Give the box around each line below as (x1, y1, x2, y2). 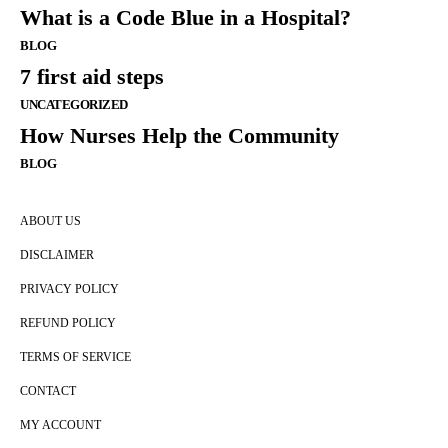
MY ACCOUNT (20, 418, 101, 433)
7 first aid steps (20, 64, 164, 90)
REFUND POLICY (20, 316, 116, 331)
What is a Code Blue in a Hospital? (20, 5, 351, 31)
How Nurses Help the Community (20, 123, 339, 149)
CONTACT (20, 384, 76, 399)
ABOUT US (20, 214, 81, 229)
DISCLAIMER (20, 248, 94, 263)
